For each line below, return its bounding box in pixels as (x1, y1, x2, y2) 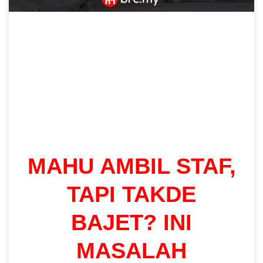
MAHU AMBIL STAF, (27, 153, 236, 178)
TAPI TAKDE (67, 181, 196, 207)
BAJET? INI (71, 210, 192, 235)
